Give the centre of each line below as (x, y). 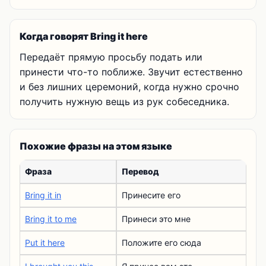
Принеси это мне (156, 219)
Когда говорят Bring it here (84, 36)
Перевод (140, 171)
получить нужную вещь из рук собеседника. (124, 102)
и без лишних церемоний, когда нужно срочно (129, 87)
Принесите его (151, 195)
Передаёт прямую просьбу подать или (111, 57)
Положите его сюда (161, 243)
